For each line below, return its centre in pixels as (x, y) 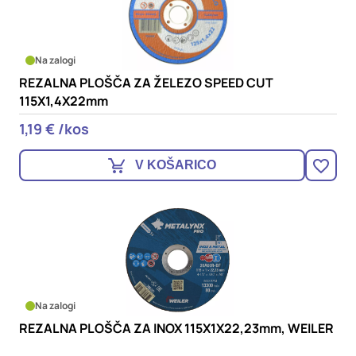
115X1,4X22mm (64, 101)
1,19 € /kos (54, 129)
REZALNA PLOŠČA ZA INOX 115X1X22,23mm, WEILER (176, 328)
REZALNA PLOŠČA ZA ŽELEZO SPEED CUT (146, 83)
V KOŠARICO (176, 165)
